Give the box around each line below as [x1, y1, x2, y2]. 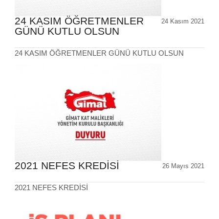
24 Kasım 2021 [161, 18, 204, 25]
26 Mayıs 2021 [162, 162, 204, 170]
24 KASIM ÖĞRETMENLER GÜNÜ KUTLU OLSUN [15, 49, 184, 58]
